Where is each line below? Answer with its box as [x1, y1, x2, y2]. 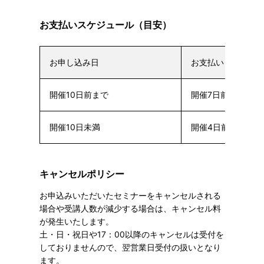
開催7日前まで [190, 90, 245, 100]
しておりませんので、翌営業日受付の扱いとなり [39, 242, 221, 253]
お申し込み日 [49, 57, 99, 68]
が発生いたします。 [39, 216, 114, 227]
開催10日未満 [49, 122, 100, 133]
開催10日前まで [49, 90, 108, 100]
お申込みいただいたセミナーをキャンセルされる [39, 190, 221, 201]
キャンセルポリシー [39, 168, 124, 180]
